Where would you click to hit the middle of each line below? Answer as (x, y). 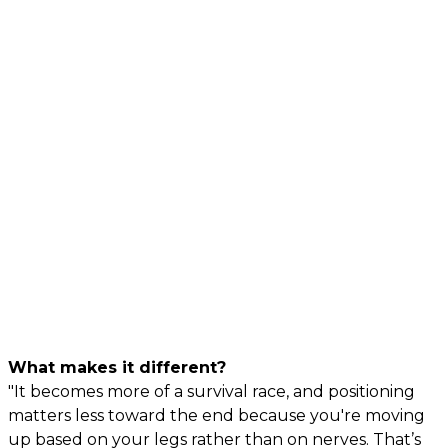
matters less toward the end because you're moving (216, 415)
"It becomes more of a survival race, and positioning (211, 391)
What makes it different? (117, 367)
